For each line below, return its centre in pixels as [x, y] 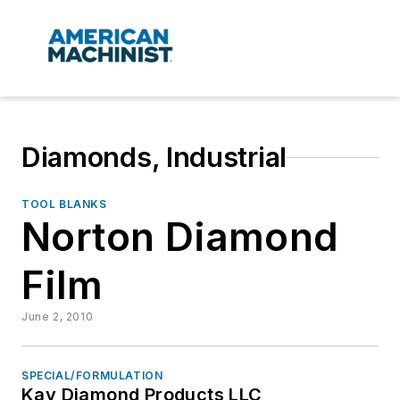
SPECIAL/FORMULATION [92, 376]
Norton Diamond [180, 237]
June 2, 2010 [58, 317]
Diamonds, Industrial [154, 158]
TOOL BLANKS [64, 204]
